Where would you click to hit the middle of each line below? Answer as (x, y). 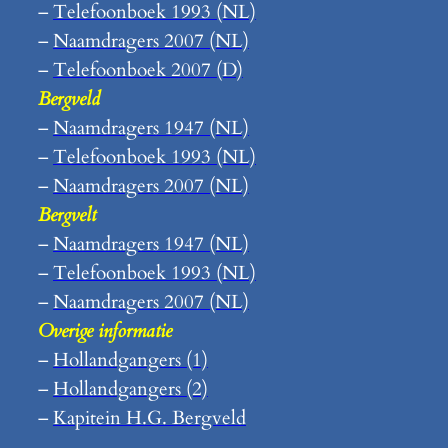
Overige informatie (105, 331)
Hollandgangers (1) (130, 360)
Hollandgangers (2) (130, 389)
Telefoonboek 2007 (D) (148, 70)
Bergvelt (67, 215)
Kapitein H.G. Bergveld (149, 418)
